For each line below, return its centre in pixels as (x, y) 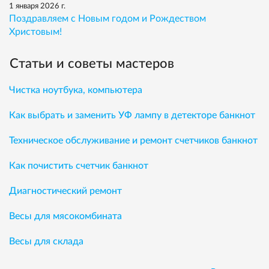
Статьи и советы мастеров (92, 63)
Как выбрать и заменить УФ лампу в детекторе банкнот (132, 115)
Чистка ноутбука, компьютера (76, 90)
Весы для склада (46, 241)
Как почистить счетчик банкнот (79, 165)
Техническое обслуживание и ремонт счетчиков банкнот (133, 140)
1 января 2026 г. (37, 6)
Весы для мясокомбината (65, 216)
